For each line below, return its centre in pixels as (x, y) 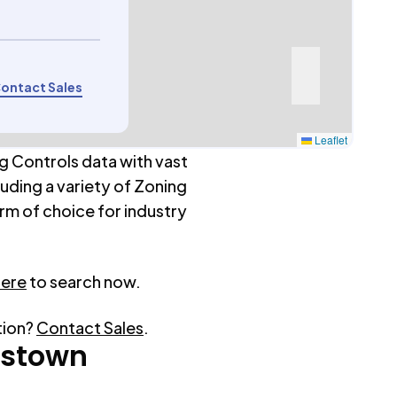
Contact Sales (90, 327)
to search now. (85, 281)
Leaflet (330, 140)
